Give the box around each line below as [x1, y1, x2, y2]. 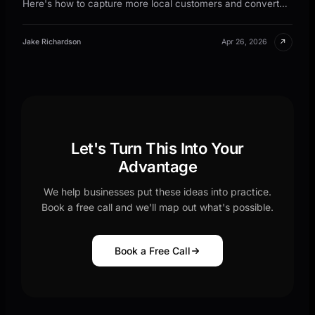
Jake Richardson [22, 37, 82, 47]
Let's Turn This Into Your [71, 139, 244, 157]
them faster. [22, 11, 77, 23]
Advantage [117, 157, 198, 176]
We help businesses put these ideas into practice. [44, 186, 271, 198]
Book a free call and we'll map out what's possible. [41, 201, 274, 213]
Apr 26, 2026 [221, 37, 267, 47]
